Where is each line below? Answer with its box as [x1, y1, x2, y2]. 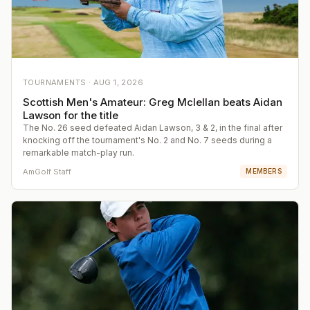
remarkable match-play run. [23, 147, 134, 158]
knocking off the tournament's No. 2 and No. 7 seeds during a [23, 135, 272, 146]
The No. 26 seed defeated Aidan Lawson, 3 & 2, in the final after [23, 122, 282, 134]
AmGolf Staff [23, 166, 71, 176]
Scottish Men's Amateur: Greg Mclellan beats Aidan [23, 95, 282, 109]
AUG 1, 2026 [93, 77, 144, 88]
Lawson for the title [23, 109, 118, 122]
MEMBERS [246, 167, 282, 176]
